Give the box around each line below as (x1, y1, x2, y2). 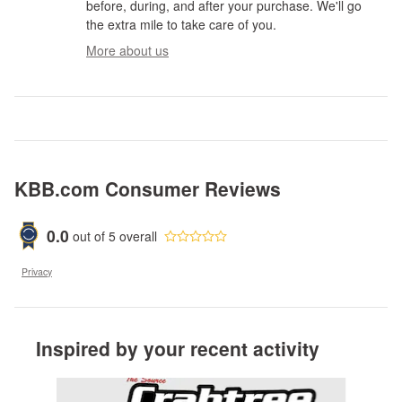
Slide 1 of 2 (13, 377, 77, 396)
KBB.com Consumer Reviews (14, 175, 281, 203)
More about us (86, 41, 169, 60)
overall (116, 226, 157, 245)
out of (73, 226, 109, 245)
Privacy (22, 265, 52, 279)
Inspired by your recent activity (36, 335, 319, 363)
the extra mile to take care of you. (86, 15, 276, 34)
